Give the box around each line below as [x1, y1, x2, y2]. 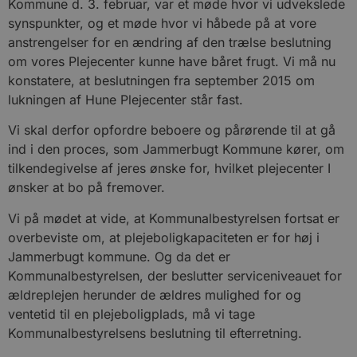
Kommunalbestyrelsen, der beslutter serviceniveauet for [8, 267, 342, 284]
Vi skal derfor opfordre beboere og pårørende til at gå [8, 122, 335, 139]
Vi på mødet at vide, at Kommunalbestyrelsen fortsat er [8, 210, 339, 226]
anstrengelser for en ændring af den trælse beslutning [8, 34, 331, 50]
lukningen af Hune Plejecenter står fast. [8, 92, 243, 108]
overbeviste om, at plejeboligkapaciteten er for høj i [8, 229, 320, 245]
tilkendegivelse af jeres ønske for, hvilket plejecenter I [8, 160, 331, 177]
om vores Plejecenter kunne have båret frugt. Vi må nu [8, 53, 335, 69]
